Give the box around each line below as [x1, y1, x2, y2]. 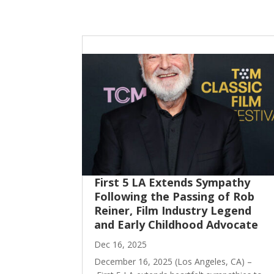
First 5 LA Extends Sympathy [94, 175, 251, 190]
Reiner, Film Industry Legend [94, 203, 252, 218]
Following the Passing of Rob [94, 189, 255, 204]
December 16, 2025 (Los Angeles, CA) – [94, 256, 253, 268]
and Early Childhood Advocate [94, 217, 259, 232]
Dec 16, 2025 [94, 239, 147, 251]
